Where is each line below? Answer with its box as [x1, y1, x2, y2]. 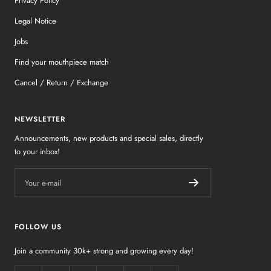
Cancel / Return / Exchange [15, 77, 108, 89]
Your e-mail [25, 177, 61, 189]
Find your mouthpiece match [15, 56, 109, 68]
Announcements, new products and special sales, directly [15, 132, 203, 145]
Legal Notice [15, 15, 56, 27]
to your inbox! [15, 146, 60, 158]
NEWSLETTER [15, 114, 65, 125]
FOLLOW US [15, 221, 62, 233]
